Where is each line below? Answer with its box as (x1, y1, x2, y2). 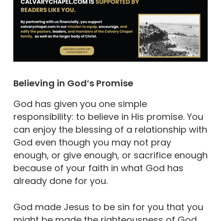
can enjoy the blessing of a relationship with (13, 123, 207, 136)
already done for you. (13, 174, 108, 187)
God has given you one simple (13, 97, 147, 110)
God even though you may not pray (13, 136, 171, 148)
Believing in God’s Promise (13, 76, 133, 89)
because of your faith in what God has (13, 161, 184, 174)
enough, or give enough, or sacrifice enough (13, 148, 208, 161)
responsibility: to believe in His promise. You (13, 110, 203, 123)
